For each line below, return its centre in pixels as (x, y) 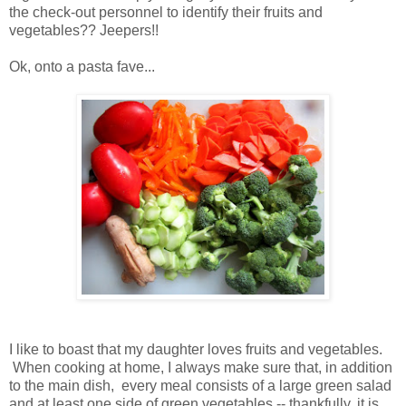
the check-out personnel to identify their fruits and (166, 13)
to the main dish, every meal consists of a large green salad (200, 386)
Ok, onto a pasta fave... (82, 67)
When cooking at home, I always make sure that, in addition (201, 368)
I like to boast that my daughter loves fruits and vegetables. (196, 350)
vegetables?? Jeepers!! (84, 31)
